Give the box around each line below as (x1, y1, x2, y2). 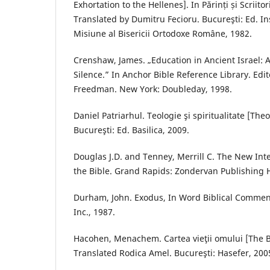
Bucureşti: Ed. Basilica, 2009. (74, 124, 189, 136)
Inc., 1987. (74, 206, 115, 218)
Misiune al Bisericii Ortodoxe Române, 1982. (74, 28, 252, 40)
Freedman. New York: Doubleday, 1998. (74, 83, 232, 95)
